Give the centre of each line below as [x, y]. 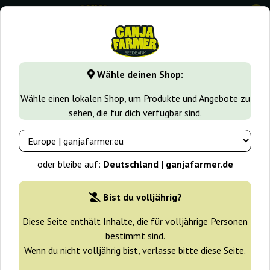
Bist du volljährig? [142, 197]
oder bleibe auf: [70, 164]
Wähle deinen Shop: [139, 74]
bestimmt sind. [135, 236]
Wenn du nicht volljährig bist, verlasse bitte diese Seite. [135, 250]
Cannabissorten [127, 61]
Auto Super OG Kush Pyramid [113, 88]
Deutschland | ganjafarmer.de [168, 164]
